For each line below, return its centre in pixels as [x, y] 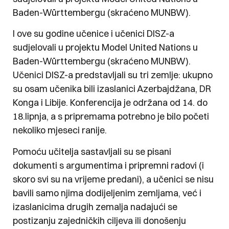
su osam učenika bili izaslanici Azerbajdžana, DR [112, 89]
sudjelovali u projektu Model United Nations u [105, 48]
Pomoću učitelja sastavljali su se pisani [92, 151]
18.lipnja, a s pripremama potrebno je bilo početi [111, 117]
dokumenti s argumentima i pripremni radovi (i [108, 165]
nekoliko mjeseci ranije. [60, 130]
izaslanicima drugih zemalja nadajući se [95, 207]
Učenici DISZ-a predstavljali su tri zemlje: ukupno [113, 75]
